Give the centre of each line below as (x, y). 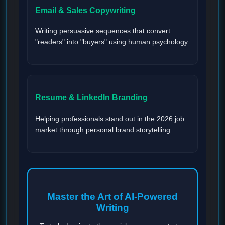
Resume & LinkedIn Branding (91, 98)
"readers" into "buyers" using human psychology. (112, 42)
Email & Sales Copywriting (85, 10)
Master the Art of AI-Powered (113, 197)
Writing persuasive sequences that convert (103, 31)
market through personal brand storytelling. (104, 130)
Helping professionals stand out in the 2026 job (110, 119)
